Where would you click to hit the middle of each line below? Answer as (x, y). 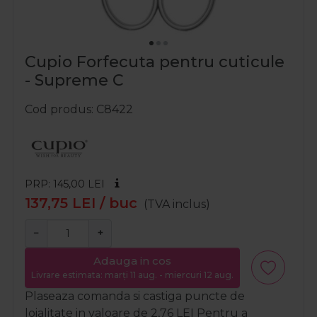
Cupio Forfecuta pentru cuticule (155, 62)
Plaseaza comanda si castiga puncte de (135, 296)
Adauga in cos (132, 261)
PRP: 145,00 (56, 184)
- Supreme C (74, 81)
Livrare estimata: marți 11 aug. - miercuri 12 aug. (132, 275)
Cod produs (58, 110)
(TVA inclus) (177, 204)
